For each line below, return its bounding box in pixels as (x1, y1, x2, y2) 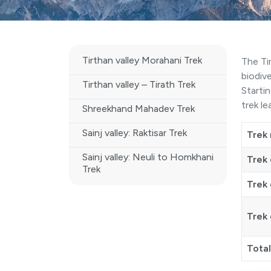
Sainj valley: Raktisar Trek (82, 127, 187, 139)
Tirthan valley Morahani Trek (82, 54, 202, 66)
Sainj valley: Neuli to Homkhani (82, 151, 214, 163)
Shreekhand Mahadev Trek (82, 103, 195, 114)
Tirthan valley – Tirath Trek (82, 79, 195, 90)
